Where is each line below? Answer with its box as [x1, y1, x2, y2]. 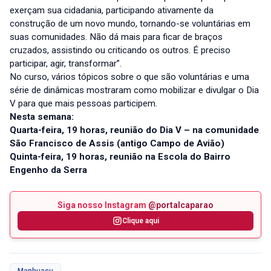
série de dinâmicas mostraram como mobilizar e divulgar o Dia [10, 85, 259, 96]
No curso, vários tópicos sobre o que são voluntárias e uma [10, 71, 249, 83]
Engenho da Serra [10, 165, 90, 176]
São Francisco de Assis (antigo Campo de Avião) [10, 138, 224, 149]
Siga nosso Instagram [57, 200, 148, 211]
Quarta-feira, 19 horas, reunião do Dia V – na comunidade [10, 125, 259, 136]
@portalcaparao [148, 200, 214, 211]
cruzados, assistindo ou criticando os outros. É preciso [10, 45, 230, 56]
